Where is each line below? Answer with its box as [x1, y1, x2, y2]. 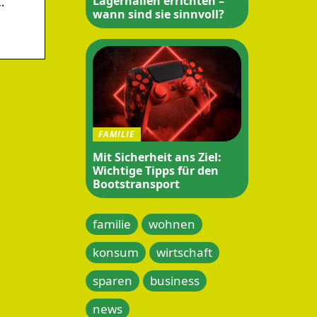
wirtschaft [156, 243, 212, 260]
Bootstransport [93, 175, 180, 192]
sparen [93, 272, 132, 289]
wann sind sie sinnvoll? [93, 6, 224, 22]
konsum [93, 243, 139, 260]
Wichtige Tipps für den [93, 162, 219, 178]
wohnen [149, 215, 195, 232]
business [150, 272, 200, 289]
